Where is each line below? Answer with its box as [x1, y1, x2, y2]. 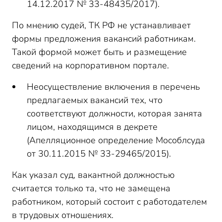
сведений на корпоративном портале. [12, 59, 169, 71]
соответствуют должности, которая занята [27, 108, 202, 119]
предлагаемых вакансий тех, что [27, 94, 163, 106]
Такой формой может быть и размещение [12, 46, 187, 58]
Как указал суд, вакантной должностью [12, 169, 174, 181]
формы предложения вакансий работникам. [12, 33, 196, 45]
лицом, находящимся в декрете [27, 121, 158, 133]
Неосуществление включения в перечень [27, 81, 200, 93]
